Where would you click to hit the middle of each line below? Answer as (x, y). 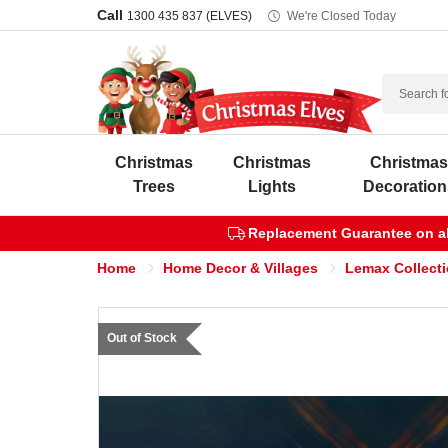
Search (407, 85)
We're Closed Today (341, 16)
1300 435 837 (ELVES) (189, 16)
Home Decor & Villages (240, 268)
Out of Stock (142, 338)
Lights (271, 186)
